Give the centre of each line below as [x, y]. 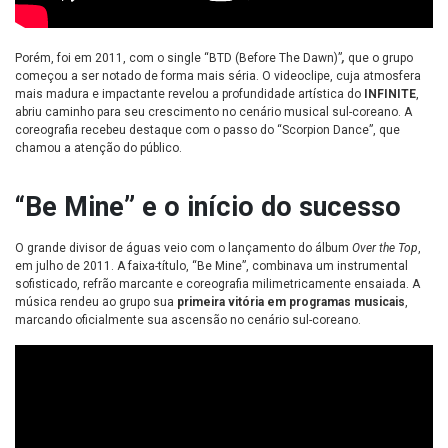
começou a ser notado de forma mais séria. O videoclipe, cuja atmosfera [218, 76]
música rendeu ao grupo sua [96, 302]
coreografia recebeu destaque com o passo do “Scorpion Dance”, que [207, 130]
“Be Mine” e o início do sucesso [208, 207]
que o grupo [379, 58]
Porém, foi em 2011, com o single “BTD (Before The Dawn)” [178, 58]
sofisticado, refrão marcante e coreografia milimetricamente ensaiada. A [217, 284]
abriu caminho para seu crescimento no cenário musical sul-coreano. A [213, 112]
